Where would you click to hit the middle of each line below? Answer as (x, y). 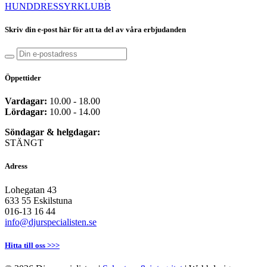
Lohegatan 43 (31, 190)
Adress (16, 166)
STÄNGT (24, 143)
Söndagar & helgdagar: (52, 132)
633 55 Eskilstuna (38, 200)
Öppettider (23, 78)
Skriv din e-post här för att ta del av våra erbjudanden (95, 29)
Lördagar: (26, 112)
